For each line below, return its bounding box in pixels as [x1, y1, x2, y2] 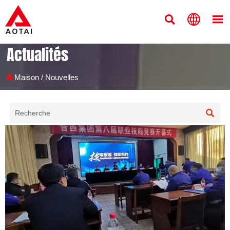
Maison [14, 72, 39, 82]
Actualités [7, 44, 69, 67]
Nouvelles [45, 72, 79, 82]
